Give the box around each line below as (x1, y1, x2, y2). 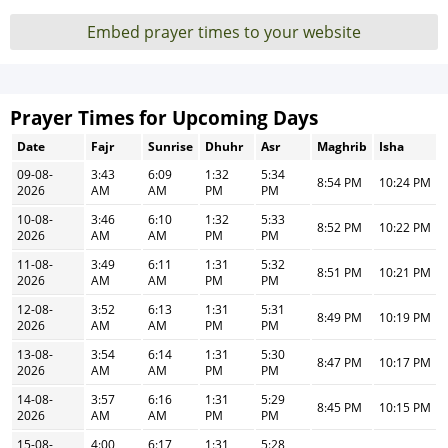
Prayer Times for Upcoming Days (10, 105, 318, 130)
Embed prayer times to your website (87, 21, 361, 43)
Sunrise (148, 138, 193, 155)
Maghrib (317, 138, 367, 155)
